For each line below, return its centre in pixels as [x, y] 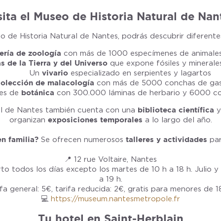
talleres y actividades [166, 139]
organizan [28, 120]
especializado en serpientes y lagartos [140, 73]
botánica [37, 92]
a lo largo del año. [177, 120]
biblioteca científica [176, 110]
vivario [55, 73]
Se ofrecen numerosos [82, 140]
